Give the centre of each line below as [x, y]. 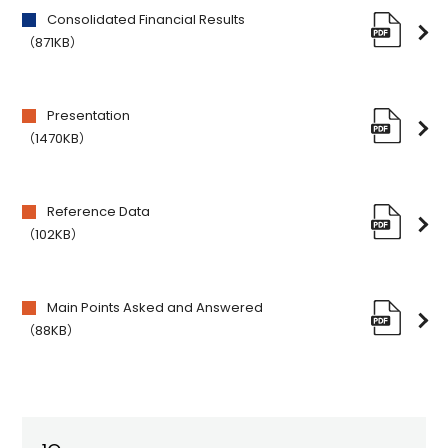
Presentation [89, 115]
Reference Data [99, 211]
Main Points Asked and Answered [155, 307]
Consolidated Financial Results [146, 19]
